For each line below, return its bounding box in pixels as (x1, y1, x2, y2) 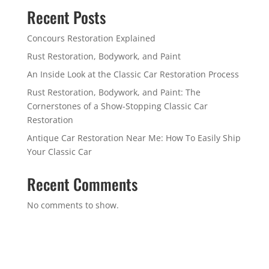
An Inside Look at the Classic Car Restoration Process (26, 68, 239, 80)
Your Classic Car (26, 146, 92, 157)
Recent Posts (26, 5, 106, 29)
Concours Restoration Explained (26, 32, 156, 44)
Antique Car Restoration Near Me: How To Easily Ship (26, 132, 241, 144)
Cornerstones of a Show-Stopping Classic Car (26, 100, 208, 112)
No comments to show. (26, 199, 119, 211)
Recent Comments (26, 172, 138, 196)
